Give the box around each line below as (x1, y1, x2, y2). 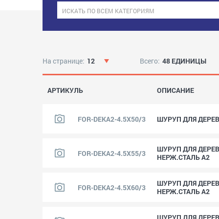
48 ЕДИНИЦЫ (162, 56, 206, 66)
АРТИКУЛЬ (47, 86, 83, 95)
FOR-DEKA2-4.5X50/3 (78, 114, 146, 124)
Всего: (139, 56, 160, 66)
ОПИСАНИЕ (157, 86, 194, 95)
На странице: (43, 56, 85, 66)
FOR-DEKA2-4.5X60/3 (78, 182, 146, 192)
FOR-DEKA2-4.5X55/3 (78, 148, 146, 158)
